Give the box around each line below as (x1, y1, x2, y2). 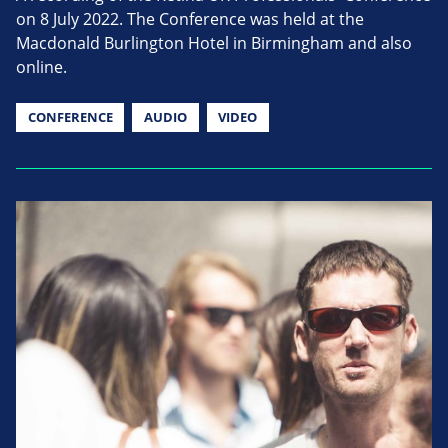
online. (16, 55, 67, 78)
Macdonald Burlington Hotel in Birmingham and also (16, 31, 412, 54)
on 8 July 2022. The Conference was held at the (16, 7, 364, 30)
